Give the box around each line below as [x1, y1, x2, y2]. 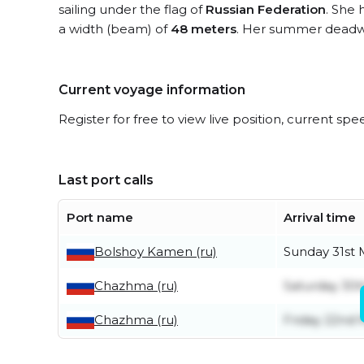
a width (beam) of [58, 21, 171, 37]
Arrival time [284, 210, 356, 225]
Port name [67, 210, 133, 225]
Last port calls [58, 172, 154, 188]
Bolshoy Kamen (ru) [94, 244, 217, 259]
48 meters [171, 21, 236, 37]
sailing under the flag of [58, 2, 206, 17]
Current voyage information [58, 82, 245, 97]
